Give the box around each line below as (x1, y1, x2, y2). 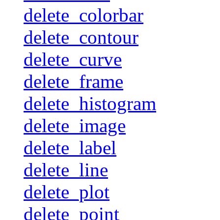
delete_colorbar (24, 4, 143, 26)
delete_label (24, 137, 116, 158)
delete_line (24, 159, 108, 180)
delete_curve (24, 48, 122, 70)
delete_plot (24, 181, 110, 202)
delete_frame (24, 70, 123, 92)
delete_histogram (24, 92, 156, 114)
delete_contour (24, 26, 138, 48)
